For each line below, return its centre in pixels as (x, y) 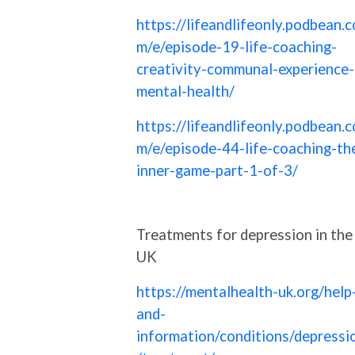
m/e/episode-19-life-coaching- (237, 46)
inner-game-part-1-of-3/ (217, 170)
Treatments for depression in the (244, 234)
